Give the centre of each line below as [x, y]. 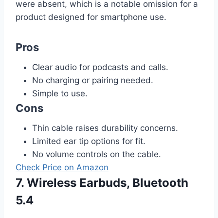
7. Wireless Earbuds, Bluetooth [102, 183]
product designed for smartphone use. [91, 17]
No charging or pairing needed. [93, 81]
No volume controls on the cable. [97, 154]
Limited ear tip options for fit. [89, 141]
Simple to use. [60, 94]
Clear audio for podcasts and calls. [100, 67]
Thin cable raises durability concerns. [105, 128]
